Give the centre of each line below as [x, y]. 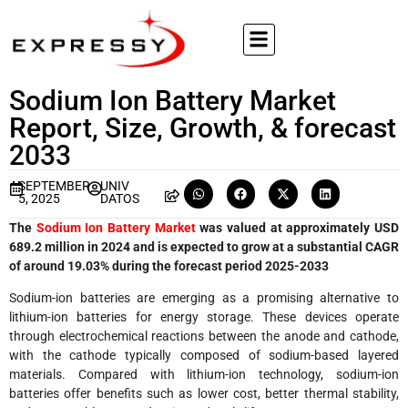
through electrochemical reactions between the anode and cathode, [204, 336]
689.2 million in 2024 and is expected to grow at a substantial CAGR [204, 246]
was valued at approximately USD [297, 227]
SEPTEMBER [54, 186]
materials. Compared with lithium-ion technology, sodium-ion [204, 374]
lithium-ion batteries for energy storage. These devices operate [204, 316]
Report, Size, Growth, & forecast [203, 128]
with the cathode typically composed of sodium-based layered [204, 355]
